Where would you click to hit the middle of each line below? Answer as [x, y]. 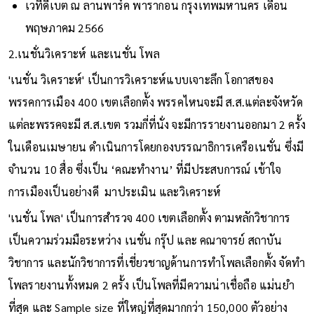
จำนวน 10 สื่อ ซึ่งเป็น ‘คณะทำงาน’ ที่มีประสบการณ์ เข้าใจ [145, 169]
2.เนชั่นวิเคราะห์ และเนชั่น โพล [84, 53]
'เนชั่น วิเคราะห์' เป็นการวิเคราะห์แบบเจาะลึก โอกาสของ [141, 79]
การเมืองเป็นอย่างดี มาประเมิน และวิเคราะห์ [115, 191]
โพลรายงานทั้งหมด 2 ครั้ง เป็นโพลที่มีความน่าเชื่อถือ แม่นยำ [151, 285]
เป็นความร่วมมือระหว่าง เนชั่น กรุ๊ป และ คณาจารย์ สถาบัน [145, 240]
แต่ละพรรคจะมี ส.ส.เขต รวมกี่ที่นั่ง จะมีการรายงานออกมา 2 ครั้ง [157, 124]
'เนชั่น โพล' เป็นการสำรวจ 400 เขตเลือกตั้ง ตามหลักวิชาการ [149, 217]
